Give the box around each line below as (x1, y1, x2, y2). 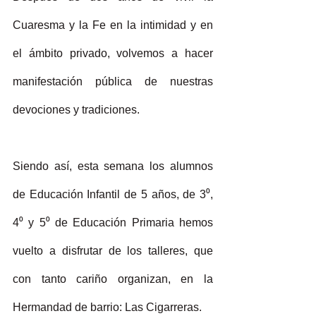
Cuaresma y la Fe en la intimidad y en (13, 19, 213, 31)
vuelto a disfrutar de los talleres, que (13, 245, 213, 257)
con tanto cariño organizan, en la (13, 273, 213, 285)
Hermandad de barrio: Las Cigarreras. (13, 301, 205, 313)
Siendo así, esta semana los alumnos (13, 160, 213, 172)
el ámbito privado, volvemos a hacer (13, 47, 213, 59)
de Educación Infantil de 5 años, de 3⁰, (13, 188, 213, 200)
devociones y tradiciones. (13, 104, 142, 116)
